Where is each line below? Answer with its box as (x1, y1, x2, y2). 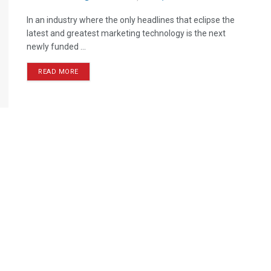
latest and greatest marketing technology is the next (27, 28, 226, 38)
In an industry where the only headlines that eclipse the (27, 15, 235, 25)
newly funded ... (27, 42, 86, 51)
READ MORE (38, 68, 79, 76)
